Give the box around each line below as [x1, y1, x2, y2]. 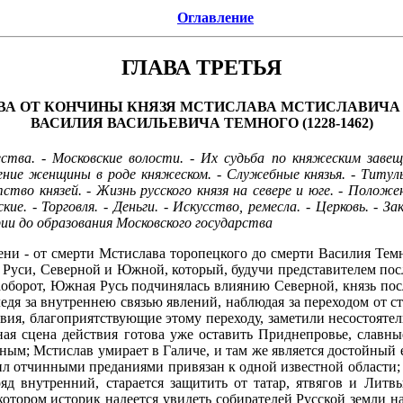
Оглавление [177, 10, 254, 25]
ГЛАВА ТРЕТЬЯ [121, 55, 282, 79]
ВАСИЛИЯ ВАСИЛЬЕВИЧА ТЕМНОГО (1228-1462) [30, 115, 373, 131]
